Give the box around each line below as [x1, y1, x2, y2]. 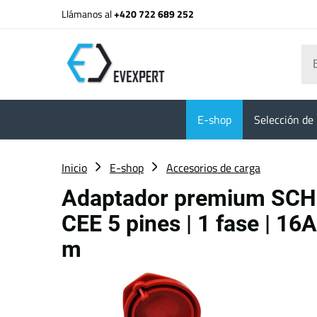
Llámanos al [62, 6, 114, 21]
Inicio [62, 159, 87, 176]
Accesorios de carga [166, 159, 260, 176]
